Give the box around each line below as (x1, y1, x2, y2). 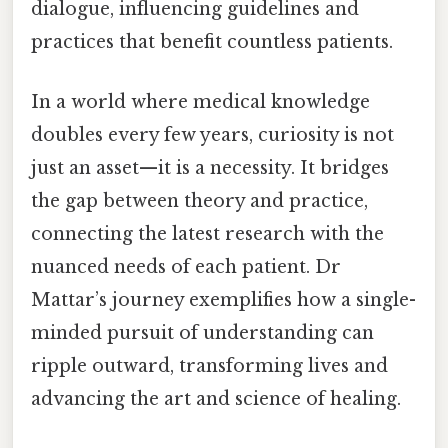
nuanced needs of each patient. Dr (31, 255, 341, 278)
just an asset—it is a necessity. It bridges (31, 156, 389, 179)
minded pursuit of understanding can (31, 321, 374, 344)
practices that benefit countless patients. (31, 31, 393, 54)
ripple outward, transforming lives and (31, 354, 388, 377)
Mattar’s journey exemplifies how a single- (31, 288, 416, 311)
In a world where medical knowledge (31, 90, 370, 113)
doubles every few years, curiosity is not (31, 123, 394, 146)
